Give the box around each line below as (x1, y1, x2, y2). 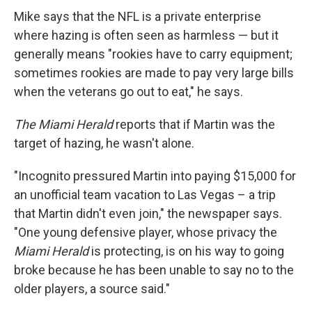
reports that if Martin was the (113, 117, 275, 132)
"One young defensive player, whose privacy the (14, 225, 277, 240)
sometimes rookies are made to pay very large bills (14, 65, 294, 81)
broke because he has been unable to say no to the (14, 263, 294, 278)
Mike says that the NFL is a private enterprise (14, 9, 261, 24)
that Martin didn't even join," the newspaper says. (14, 206, 282, 221)
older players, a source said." (14, 281, 170, 297)
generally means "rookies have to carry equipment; (14, 47, 292, 62)
